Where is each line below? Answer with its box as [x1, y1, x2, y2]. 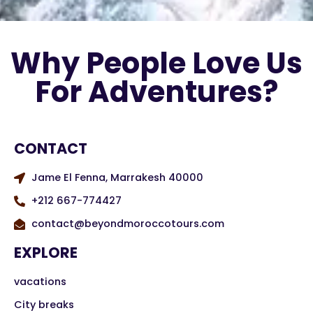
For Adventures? [35, 71, 278, 113]
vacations [14, 275, 66, 289]
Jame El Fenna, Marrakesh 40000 [31, 170, 203, 185]
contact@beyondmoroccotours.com [31, 217, 224, 231]
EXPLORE [14, 242, 78, 263]
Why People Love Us [10, 43, 303, 85]
